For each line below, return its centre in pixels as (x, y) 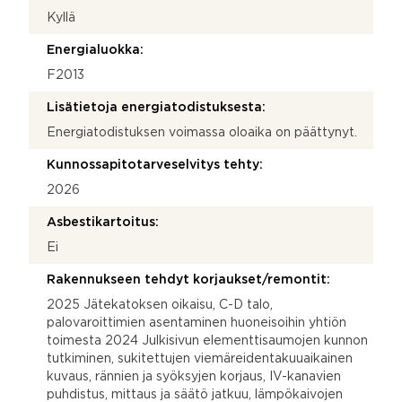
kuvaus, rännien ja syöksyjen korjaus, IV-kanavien (194, 376)
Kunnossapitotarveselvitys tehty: (155, 165)
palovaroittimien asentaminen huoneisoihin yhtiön (197, 323)
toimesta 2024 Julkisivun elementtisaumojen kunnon (207, 341)
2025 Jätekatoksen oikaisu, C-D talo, (160, 305)
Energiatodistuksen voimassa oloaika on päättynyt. (202, 132)
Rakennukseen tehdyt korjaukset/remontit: (188, 280)
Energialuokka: (95, 50)
